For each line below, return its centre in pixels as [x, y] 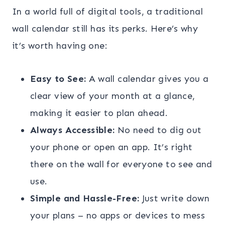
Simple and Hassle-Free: [85, 198]
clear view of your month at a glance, [113, 96]
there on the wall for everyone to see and [121, 164]
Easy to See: [58, 79]
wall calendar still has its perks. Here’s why [105, 28]
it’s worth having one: [60, 45]
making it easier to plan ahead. [99, 113]
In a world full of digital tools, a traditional [107, 11]
